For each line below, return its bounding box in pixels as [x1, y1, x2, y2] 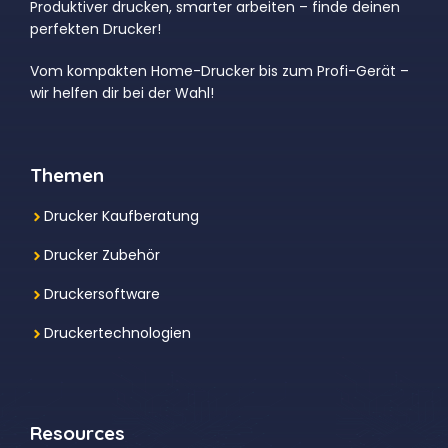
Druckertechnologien [44, 323, 191, 344]
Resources [30, 421, 125, 446]
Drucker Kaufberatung [44, 206, 199, 227]
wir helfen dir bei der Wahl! [30, 83, 214, 104]
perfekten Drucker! [30, 19, 161, 40]
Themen [30, 163, 104, 188]
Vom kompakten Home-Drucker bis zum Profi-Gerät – [30, 61, 409, 82]
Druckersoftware [44, 284, 160, 305]
